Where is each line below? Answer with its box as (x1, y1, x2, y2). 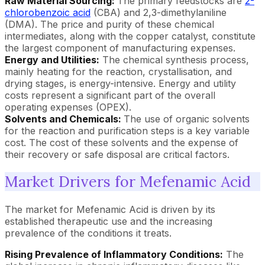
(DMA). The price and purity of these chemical (5, 18, 214, 30)
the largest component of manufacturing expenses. (5, 41, 235, 54)
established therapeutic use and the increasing (5, 215, 212, 227)
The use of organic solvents (124, 112, 250, 125)
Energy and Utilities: (5, 53, 99, 66)
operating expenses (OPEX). (5, 101, 131, 113)
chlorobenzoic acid (5, 6, 91, 18)
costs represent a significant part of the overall (5, 89, 215, 101)
